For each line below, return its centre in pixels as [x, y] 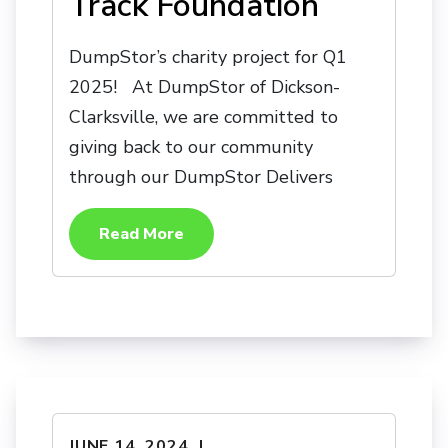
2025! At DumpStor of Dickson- [204, 86]
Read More [141, 233]
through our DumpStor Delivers [201, 176]
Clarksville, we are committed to [203, 116]
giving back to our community [191, 146]
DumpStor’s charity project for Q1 [208, 56]
